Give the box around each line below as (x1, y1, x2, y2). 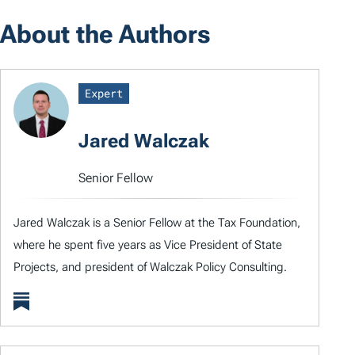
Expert (85, 86, 123, 101)
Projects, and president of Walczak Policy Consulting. (13, 259, 287, 274)
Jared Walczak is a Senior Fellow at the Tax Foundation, (13, 215, 300, 230)
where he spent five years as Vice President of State (13, 237, 282, 252)
